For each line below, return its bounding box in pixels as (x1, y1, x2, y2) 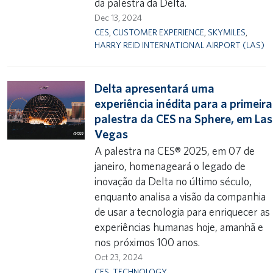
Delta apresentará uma (94, 81, 215, 96)
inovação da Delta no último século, (94, 175, 252, 188)
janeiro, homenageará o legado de (94, 160, 246, 172)
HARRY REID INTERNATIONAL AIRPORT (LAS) (94, 40, 265, 50)
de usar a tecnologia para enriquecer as (94, 205, 271, 218)
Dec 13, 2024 (94, 13, 143, 23)
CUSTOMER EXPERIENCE (113, 27, 205, 37)
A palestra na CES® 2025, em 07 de (94, 144, 255, 157)
